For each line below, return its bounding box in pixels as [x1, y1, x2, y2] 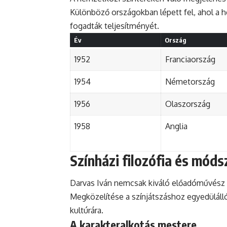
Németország [165, 76, 215, 87]
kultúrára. [70, 205, 103, 216]
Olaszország [165, 98, 210, 109]
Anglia [165, 121, 187, 131]
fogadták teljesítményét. [70, 20, 159, 31]
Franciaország [165, 54, 215, 64]
